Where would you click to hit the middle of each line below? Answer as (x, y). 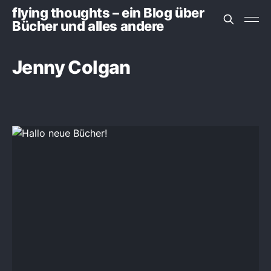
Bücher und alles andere (88, 26)
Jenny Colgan (71, 67)
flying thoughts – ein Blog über (108, 13)
